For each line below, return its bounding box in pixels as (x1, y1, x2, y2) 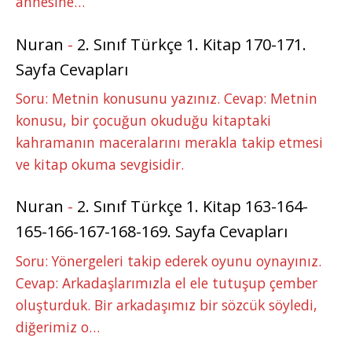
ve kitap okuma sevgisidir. (16, 154, 184, 174)
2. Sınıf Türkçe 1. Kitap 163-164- (77, 196, 308, 218)
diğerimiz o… (16, 317, 100, 336)
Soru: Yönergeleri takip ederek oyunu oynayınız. (16, 251, 321, 270)
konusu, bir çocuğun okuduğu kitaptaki (16, 110, 271, 130)
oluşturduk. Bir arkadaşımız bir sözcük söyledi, (16, 295, 317, 314)
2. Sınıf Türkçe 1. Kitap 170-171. (77, 33, 306, 55)
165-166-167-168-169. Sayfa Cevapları (16, 221, 288, 243)
